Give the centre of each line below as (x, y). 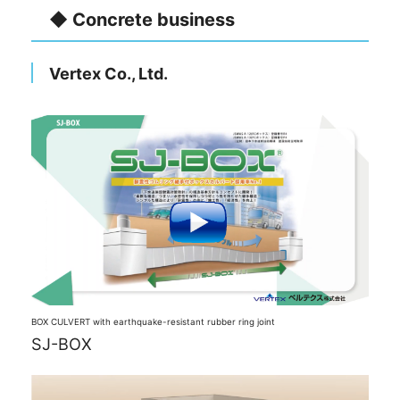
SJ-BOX (62, 344)
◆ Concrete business (142, 19)
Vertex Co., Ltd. (108, 73)
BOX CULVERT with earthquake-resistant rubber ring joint (153, 322)
